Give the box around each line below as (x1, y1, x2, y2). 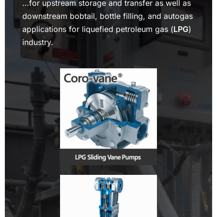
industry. (22, 37, 53, 47)
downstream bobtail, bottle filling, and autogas (22, 11, 193, 21)
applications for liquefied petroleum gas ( (22, 24, 173, 34)
